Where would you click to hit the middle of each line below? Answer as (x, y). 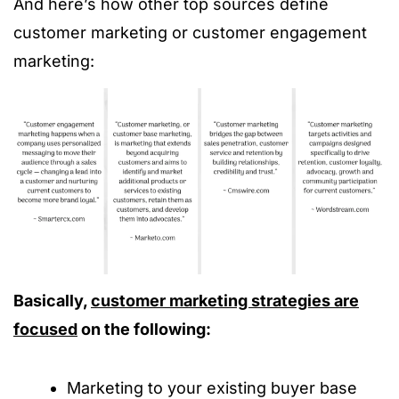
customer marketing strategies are (225, 301)
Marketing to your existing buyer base (212, 388)
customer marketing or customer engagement (190, 33)
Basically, (52, 301)
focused (45, 329)
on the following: (144, 329)
